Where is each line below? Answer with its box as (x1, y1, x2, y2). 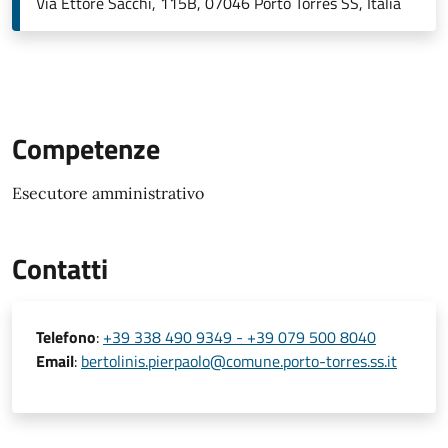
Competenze (12, 127, 160, 170)
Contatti (12, 247, 108, 290)
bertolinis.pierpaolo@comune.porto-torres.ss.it (81, 349, 397, 373)
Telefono (36, 325, 96, 349)
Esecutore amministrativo (12, 183, 204, 203)
